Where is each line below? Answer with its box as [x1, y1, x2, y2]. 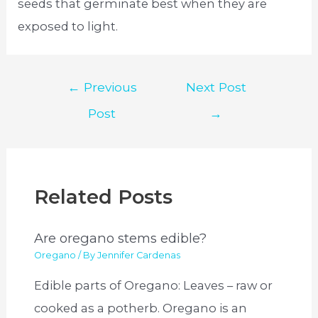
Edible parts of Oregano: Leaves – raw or [34, 278, 273, 292]
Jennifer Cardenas [97, 250, 181, 261]
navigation [44, 98, 109, 113]
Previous [79, 79, 137, 94]
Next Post [185, 79, 246, 94]
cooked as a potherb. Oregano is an [34, 300, 248, 315]
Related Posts [34, 185, 173, 209]
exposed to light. [18, 18, 119, 33]
